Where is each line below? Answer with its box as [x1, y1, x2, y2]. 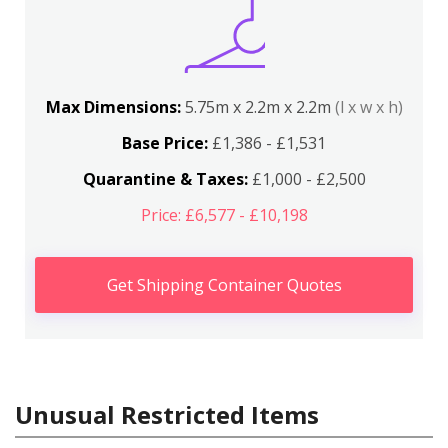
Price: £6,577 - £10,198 [140, 204, 308, 226]
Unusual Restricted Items [15, 398, 319, 431]
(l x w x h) [334, 96, 403, 118]
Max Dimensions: [45, 96, 185, 118]
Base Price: [122, 132, 208, 154]
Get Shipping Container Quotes [106, 274, 342, 296]
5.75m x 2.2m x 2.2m [184, 96, 335, 118]
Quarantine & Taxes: [82, 168, 248, 190]
